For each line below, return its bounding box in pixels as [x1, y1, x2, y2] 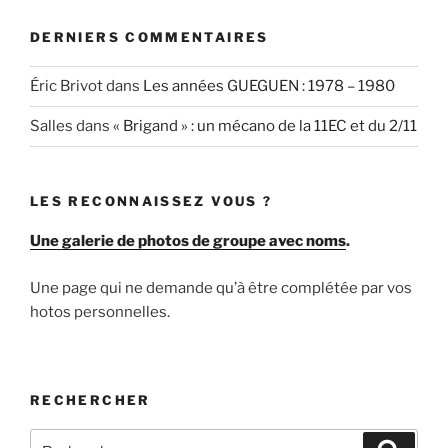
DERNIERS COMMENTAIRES [30, 29, 269, 46]
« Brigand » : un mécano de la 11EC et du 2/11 [113, 117, 417, 136]
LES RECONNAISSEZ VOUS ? [30, 192, 273, 209]
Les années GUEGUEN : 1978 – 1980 [143, 77, 395, 96]
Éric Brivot [30, 77, 103, 96]
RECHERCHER [30, 392, 151, 409]
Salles [30, 117, 73, 136]
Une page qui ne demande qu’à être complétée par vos [30, 278, 412, 297]
